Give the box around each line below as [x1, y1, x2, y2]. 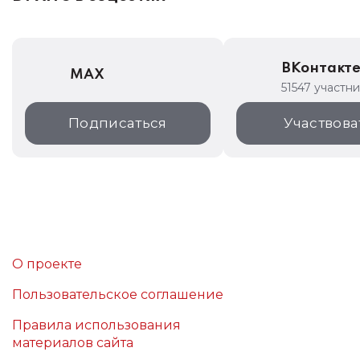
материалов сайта [12, 335, 133, 350]
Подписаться [68, 115, 167, 131]
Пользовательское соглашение [12, 287, 223, 302]
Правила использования [12, 317, 181, 333]
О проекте [12, 256, 82, 272]
